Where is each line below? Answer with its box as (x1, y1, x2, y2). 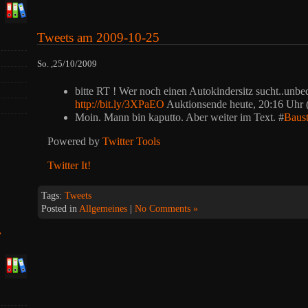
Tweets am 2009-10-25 (37, 30, 159, 45)
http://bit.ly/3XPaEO (75, 98, 164, 111)
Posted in (41, 203, 79, 214)
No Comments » (135, 203, 198, 214)
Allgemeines (79, 203, 127, 214)
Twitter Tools (102, 135, 160, 148)
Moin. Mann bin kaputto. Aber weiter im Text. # (75, 111, 284, 124)
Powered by (47, 135, 102, 148)
